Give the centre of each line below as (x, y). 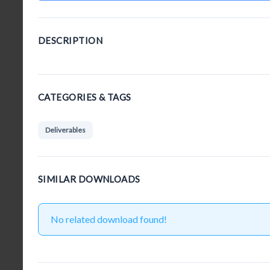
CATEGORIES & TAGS (85, 97)
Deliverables (65, 130)
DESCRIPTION (70, 40)
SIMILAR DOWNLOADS (89, 179)
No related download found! (109, 219)
